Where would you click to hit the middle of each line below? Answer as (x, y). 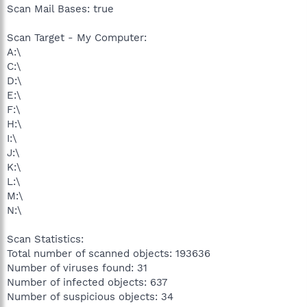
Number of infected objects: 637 (87, 282)
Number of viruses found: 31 (77, 268)
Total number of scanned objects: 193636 (109, 253)
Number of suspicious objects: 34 (90, 296)
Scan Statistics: (45, 239)
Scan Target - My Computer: (77, 37)
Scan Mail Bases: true (60, 9)
